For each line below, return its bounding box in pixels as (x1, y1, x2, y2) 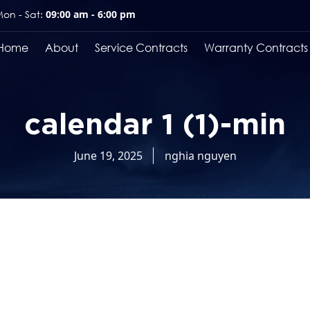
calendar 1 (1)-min (24, 100, 286, 140)
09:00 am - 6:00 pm (43, 8, 136, 21)
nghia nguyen (164, 148, 237, 163)
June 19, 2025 (73, 148, 143, 163)
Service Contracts (95, 40, 188, 55)
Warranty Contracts (204, 40, 308, 55)
